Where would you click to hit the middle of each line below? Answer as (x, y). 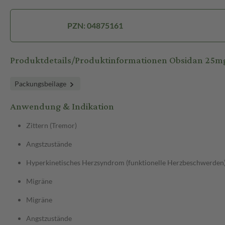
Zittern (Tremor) (51, 126)
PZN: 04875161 (95, 26)
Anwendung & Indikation (62, 107)
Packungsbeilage (41, 84)
